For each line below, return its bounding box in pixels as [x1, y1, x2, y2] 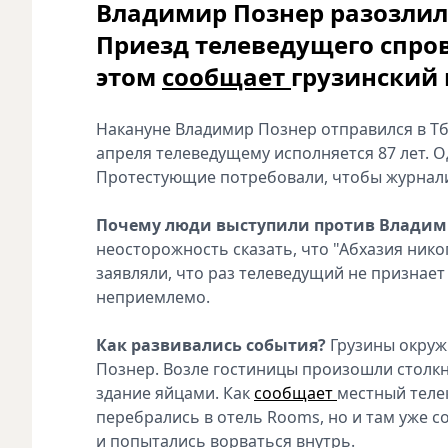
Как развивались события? [96, 333, 326, 356]
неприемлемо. [96, 285, 210, 308]
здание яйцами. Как [96, 381, 254, 404]
